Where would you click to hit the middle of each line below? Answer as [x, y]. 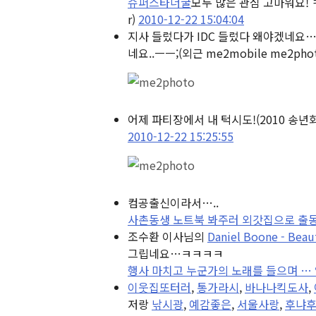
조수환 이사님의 [168, 236]
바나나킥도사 [276, 287]
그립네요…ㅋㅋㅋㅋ [176, 253]
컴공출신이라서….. [173, 202]
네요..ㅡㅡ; [153, 53]
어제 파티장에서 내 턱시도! [192, 119]
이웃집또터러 [159, 287]
